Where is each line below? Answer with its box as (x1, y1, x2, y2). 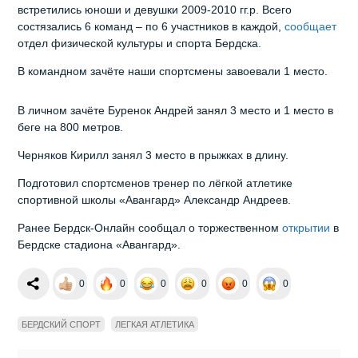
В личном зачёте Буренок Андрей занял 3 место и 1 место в (18, 104, 334, 117)
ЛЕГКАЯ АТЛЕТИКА (115, 320, 195, 330)
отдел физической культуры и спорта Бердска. (18, 37, 262, 50)
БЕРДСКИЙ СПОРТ (22, 320, 101, 330)
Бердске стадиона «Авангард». (18, 238, 181, 252)
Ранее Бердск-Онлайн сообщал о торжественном (18, 221, 283, 235)
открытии (282, 221, 331, 235)
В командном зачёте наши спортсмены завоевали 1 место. (18, 65, 328, 78)
